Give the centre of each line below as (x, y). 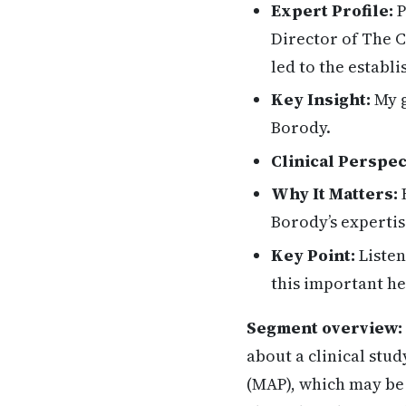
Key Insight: (321, 100)
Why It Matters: (334, 194)
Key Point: (313, 255)
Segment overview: (324, 327)
